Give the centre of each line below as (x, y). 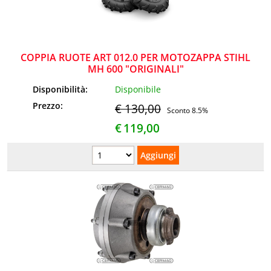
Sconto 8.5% (188, 111)
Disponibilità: (62, 90)
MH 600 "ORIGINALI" (135, 69)
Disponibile (138, 90)
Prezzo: (49, 106)
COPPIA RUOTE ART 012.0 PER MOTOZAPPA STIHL (135, 57)
